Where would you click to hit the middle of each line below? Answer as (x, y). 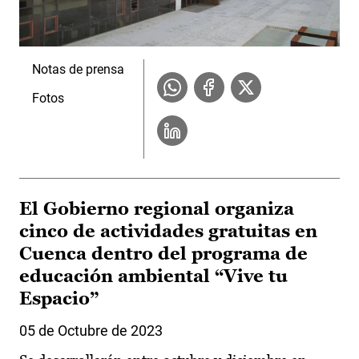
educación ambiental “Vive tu (153, 276)
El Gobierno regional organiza (157, 208)
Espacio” (59, 298)
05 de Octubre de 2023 (91, 330)
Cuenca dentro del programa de (163, 253)
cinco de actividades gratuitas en (168, 231)
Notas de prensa (78, 69)
